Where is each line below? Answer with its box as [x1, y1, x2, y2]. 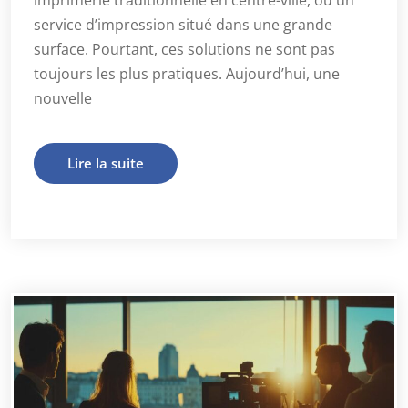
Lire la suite [67, 154, 144, 173]
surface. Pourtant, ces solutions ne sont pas [34, 39, 335, 60]
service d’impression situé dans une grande [34, 15, 332, 36]
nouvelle [34, 88, 92, 109]
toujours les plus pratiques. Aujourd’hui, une [34, 64, 340, 85]
